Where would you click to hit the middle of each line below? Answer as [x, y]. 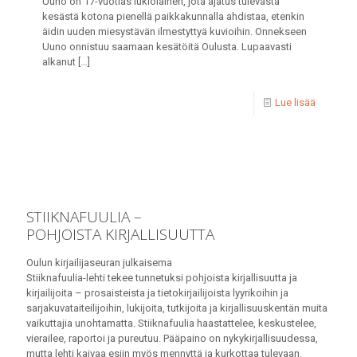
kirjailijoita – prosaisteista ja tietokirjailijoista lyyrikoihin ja [157, 293]
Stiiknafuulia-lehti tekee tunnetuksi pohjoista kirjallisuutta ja [162, 278]
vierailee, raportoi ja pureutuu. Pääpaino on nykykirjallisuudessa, [172, 339]
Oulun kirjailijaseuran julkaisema [99, 263]
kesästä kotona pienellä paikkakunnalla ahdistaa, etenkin [173, 17]
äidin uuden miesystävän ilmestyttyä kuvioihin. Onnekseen [175, 32]
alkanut [59, 62]
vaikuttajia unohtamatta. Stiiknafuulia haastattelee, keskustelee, [171, 324]
